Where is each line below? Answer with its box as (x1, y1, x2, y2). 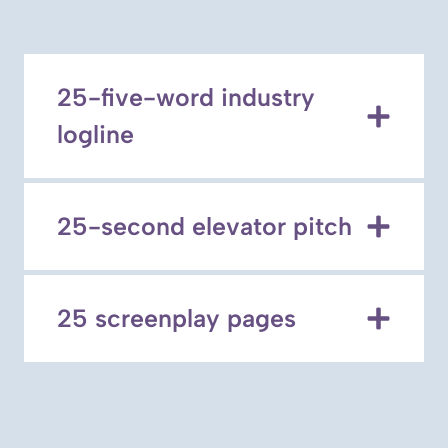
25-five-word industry (57, 82, 315, 113)
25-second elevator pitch (57, 211, 352, 242)
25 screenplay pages (57, 303, 296, 334)
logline (57, 119, 134, 150)
